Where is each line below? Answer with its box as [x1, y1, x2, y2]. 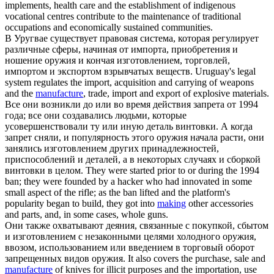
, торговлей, [180, 55, 230, 66]
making [157, 198, 186, 209]
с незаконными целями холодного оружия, [76, 231, 256, 242]
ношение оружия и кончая [5, 55, 117, 66]
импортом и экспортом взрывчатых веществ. [5, 66, 193, 77]
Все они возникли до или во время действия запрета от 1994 [5, 99, 258, 110]
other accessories [186, 198, 253, 209]
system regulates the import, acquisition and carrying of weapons [5, 77, 254, 88]
